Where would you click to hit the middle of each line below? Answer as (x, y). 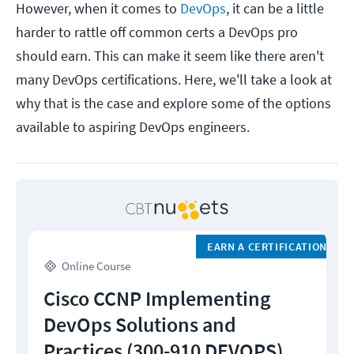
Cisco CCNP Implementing (157, 299)
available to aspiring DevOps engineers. (133, 127)
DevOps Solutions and (140, 325)
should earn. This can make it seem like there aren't (170, 56)
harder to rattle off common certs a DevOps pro (157, 32)
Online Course (96, 266)
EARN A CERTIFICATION (267, 247)
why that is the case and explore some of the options (173, 104)
